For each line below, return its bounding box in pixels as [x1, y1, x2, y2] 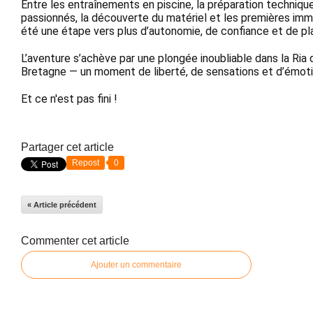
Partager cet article [21, 141, 114, 154]
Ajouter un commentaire [91, 260, 182, 270]
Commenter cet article [21, 235, 129, 247]
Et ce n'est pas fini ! [21, 92, 120, 106]
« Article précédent [27, 201, 96, 210]
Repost [72, 158, 99, 168]
